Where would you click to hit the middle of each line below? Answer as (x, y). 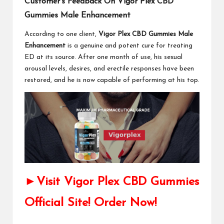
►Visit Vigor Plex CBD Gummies (112, 182)
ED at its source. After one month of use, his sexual (103, 57)
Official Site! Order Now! (90, 203)
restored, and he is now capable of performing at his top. (112, 80)
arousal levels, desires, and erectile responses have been (109, 69)
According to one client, (61, 34)
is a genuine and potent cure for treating (129, 46)
